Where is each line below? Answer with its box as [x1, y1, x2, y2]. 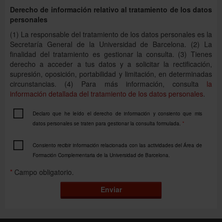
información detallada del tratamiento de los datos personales [10, 89, 203, 99]
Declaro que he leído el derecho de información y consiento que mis [32, 110, 202, 117]
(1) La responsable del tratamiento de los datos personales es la [10, 29, 212, 40]
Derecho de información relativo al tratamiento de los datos [10, 4, 212, 15]
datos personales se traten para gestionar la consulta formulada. [32, 120, 182, 127]
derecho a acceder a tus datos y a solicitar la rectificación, [10, 59, 212, 69]
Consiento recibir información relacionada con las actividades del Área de [32, 142, 202, 149]
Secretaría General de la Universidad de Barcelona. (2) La [10, 39, 212, 50]
